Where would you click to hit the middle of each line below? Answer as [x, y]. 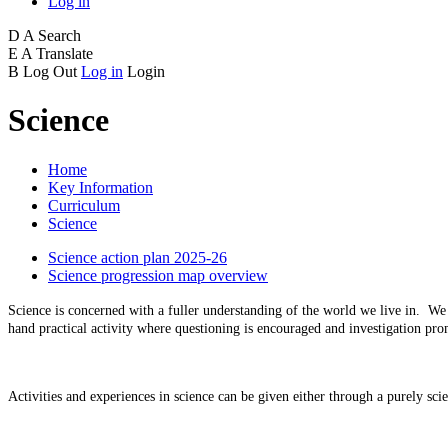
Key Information [100, 187]
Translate [64, 53]
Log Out [50, 71]
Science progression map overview [158, 275]
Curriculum [84, 205]
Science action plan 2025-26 [137, 257]
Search [59, 35]
